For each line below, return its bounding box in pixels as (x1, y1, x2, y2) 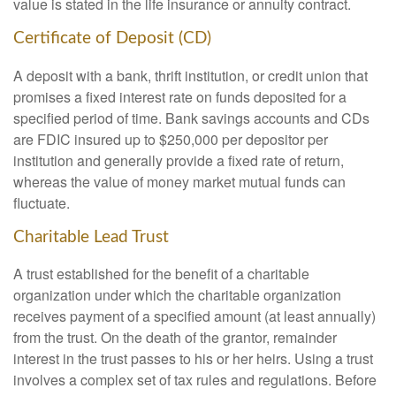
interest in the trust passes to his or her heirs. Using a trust (13, 348, 373, 369)
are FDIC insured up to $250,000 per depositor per (13, 128, 328, 149)
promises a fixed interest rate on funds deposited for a (13, 86, 346, 107)
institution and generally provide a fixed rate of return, (13, 149, 344, 171)
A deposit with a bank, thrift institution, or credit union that (13, 65, 368, 86)
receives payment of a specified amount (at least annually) (13, 306, 376, 327)
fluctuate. (13, 192, 70, 213)
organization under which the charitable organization (13, 285, 341, 306)
